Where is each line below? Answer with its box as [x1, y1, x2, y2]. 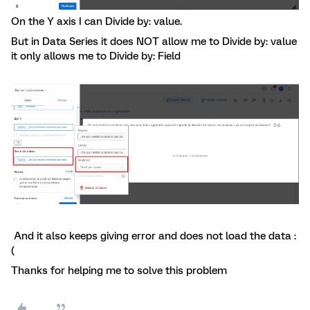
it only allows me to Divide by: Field [11, 50, 181, 63]
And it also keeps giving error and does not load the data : [11, 229, 296, 242]
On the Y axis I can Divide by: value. [11, 15, 182, 28]
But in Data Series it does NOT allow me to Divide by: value [11, 35, 297, 48]
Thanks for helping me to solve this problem [11, 264, 227, 277]
